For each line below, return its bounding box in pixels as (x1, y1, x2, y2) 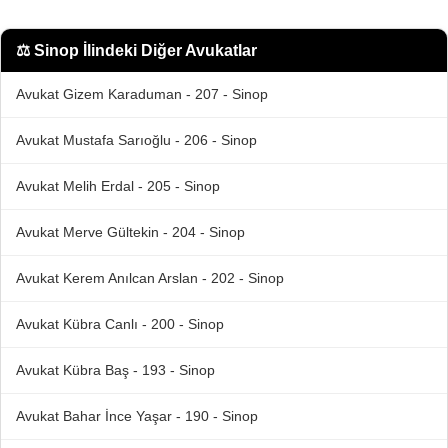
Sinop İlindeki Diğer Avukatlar (34, 41, 257, 59)
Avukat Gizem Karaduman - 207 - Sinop (16, 86, 268, 103)
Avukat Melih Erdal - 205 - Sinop (16, 178, 220, 195)
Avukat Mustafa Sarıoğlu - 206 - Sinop (16, 132, 257, 149)
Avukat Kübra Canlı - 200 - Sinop (16, 316, 224, 333)
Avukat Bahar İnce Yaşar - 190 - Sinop (16, 408, 258, 425)
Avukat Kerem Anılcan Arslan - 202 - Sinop (16, 270, 284, 287)
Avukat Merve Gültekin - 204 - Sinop (16, 224, 245, 241)
